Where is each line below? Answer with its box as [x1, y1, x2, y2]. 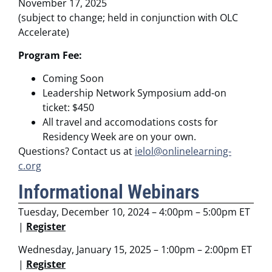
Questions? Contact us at [18, 144, 135, 158]
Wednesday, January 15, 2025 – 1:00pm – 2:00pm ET [18, 243, 252, 257]
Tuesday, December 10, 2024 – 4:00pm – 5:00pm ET [18, 205, 250, 219]
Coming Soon [42, 72, 104, 86]
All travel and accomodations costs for [42, 115, 218, 129]
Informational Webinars [18, 180, 200, 203]
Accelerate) [18, 25, 69, 39]
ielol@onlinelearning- [135, 144, 231, 158]
